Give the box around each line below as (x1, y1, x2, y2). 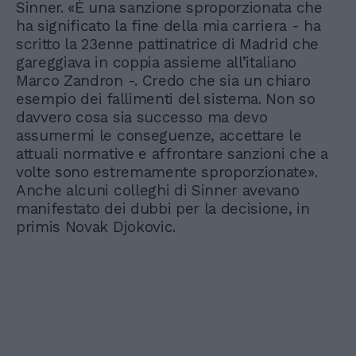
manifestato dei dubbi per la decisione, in (16, 199, 310, 218)
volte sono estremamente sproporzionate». (16, 162, 318, 181)
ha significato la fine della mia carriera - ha (16, 16, 321, 35)
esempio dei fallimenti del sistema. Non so (16, 89, 315, 108)
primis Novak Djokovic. (16, 217, 176, 236)
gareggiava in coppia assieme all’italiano (16, 52, 296, 72)
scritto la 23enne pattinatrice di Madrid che (16, 34, 319, 53)
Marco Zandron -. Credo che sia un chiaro (16, 71, 311, 90)
